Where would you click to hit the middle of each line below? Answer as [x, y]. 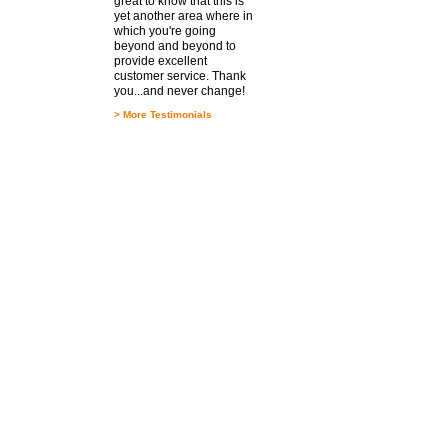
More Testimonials [167, 114]
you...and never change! [179, 91]
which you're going [164, 31]
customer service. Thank [179, 76]
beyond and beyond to [174, 46]
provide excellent [160, 61]
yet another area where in [183, 16]
